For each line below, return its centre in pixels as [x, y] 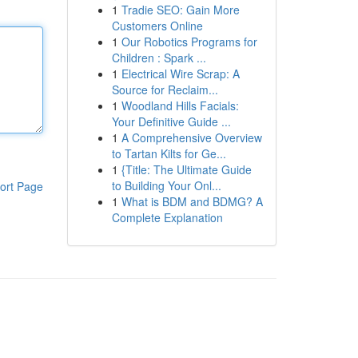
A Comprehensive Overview [191, 137]
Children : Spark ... [159, 58]
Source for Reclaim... [165, 89]
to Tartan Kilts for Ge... [169, 153]
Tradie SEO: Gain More [180, 10]
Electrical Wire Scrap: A [180, 74]
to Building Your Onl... [166, 185]
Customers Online [157, 26]
